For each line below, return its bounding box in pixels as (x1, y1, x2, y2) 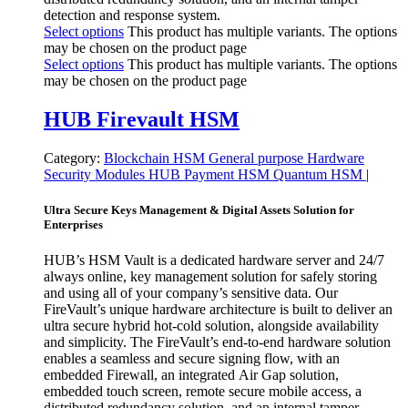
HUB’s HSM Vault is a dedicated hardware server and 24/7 (44, 252, 384, 269)
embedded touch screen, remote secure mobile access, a (44, 383, 362, 400)
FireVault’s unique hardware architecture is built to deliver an (44, 301, 393, 318)
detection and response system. (44, 6, 220, 23)
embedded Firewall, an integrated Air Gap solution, (44, 367, 339, 383)
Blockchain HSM (104, 149, 209, 166)
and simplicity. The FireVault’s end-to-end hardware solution (44, 334, 391, 351)
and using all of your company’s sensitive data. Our (44, 285, 338, 301)
